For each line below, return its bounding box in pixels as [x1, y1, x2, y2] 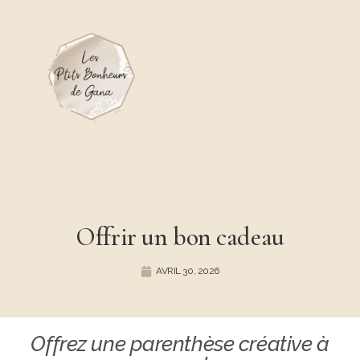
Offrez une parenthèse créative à [31, 331, 329, 356]
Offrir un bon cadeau [76, 220, 284, 252]
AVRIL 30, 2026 [156, 265, 219, 277]
